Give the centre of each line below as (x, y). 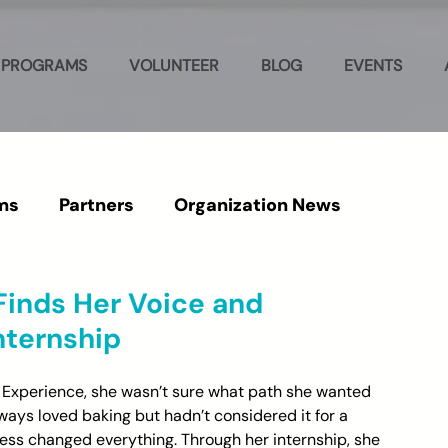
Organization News (257, 205)
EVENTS (373, 65)
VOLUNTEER (174, 65)
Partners (96, 205)
